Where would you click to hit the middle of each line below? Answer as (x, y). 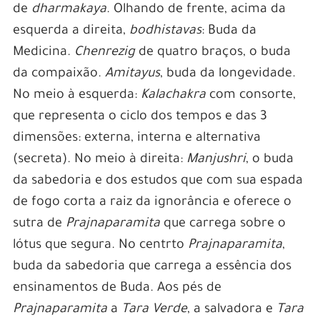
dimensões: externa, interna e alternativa (136, 138)
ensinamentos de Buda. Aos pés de (117, 288)
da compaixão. (59, 74)
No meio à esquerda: (76, 95)
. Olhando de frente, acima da (196, 10)
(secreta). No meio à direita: (99, 160)
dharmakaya (69, 10)
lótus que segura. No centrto (100, 245)
